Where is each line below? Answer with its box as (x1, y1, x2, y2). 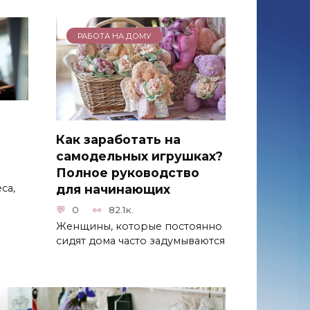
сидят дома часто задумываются (56, 235, 225, 248)
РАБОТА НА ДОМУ (77, 30, 152, 41)
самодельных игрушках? (56, 149, 223, 164)
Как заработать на (56, 132, 181, 147)
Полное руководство (56, 165, 199, 181)
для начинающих (56, 182, 170, 197)
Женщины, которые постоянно (56, 220, 222, 233)
